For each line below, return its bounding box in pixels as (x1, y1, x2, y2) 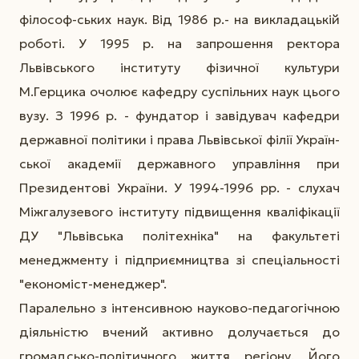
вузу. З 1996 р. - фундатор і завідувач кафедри (19, 107, 340, 123)
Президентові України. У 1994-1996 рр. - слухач (19, 179, 340, 196)
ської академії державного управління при (19, 155, 340, 171)
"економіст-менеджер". (19, 275, 167, 292)
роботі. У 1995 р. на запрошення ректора (19, 34, 340, 51)
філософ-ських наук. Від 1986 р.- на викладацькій (19, 10, 340, 27)
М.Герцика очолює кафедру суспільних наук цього (19, 83, 340, 99)
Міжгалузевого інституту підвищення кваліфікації (19, 203, 340, 220)
